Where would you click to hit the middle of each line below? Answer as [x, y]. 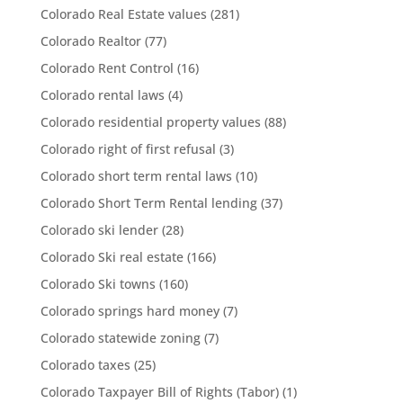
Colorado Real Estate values [123, 14]
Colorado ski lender [99, 230]
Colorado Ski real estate [112, 257]
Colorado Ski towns [98, 284]
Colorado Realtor [90, 41]
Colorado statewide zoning [120, 338]
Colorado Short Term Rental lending [148, 203]
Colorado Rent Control [107, 68]
